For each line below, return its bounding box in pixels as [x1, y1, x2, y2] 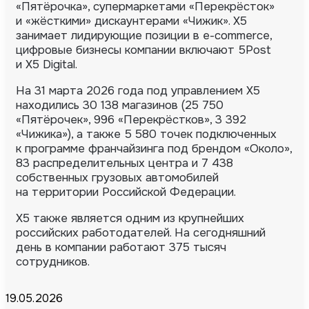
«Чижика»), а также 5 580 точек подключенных [16, 126, 277, 141]
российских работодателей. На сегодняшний [16, 225, 266, 240]
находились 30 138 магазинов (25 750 [16, 97, 223, 112]
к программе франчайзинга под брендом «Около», [16, 141, 292, 156]
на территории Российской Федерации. [16, 184, 236, 199]
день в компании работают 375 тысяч [16, 239, 226, 255]
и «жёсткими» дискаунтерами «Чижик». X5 [16, 13, 247, 28]
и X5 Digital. [16, 57, 77, 72]
